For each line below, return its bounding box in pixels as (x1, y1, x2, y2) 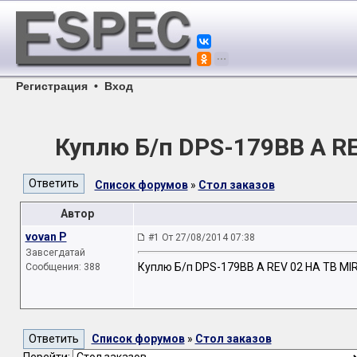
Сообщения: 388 (25, 261, 100, 273)
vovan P (25, 230, 67, 243)
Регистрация (16, 80, 88, 92)
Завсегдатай (25, 247, 85, 258)
